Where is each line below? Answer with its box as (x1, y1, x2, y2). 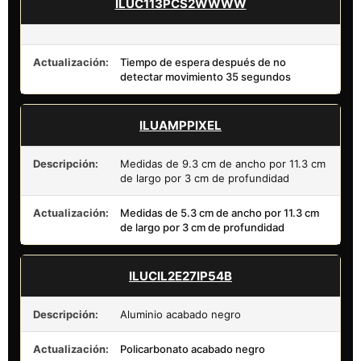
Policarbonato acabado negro (120, 342, 265, 355)
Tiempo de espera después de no (120, 55, 286, 68)
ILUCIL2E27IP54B (129, 268, 232, 284)
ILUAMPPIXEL (139, 117, 222, 133)
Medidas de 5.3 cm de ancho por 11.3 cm (120, 205, 319, 219)
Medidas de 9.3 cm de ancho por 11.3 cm (120, 156, 326, 170)
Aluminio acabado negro (120, 307, 241, 321)
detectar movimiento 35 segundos (120, 69, 291, 83)
